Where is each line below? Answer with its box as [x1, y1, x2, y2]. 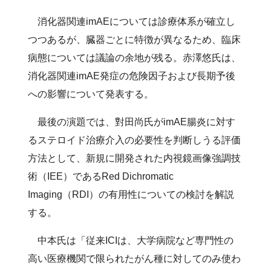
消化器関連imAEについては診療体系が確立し [28, 16, 236, 27]
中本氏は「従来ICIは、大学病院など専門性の [28, 235, 234, 246]
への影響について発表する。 [28, 88, 154, 99]
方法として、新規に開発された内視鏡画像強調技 [28, 152, 241, 163]
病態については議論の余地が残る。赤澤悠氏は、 [28, 52, 241, 63]
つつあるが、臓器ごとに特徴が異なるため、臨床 [28, 34, 241, 45]
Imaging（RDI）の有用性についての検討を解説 [28, 189, 235, 200]
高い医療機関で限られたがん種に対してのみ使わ [28, 253, 241, 264]
